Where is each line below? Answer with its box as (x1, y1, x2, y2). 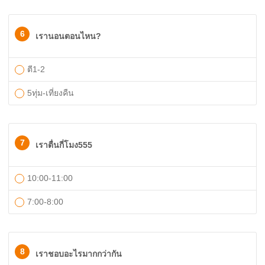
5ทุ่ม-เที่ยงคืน (27, 88, 74, 98)
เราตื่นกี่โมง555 (35, 140, 92, 150)
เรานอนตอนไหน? (35, 31, 101, 41)
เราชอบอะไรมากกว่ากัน (35, 249, 122, 258)
